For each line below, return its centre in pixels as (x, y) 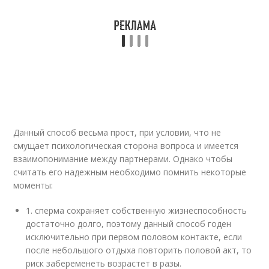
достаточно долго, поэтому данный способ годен (129, 224)
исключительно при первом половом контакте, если (134, 237)
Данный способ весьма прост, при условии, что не (117, 132)
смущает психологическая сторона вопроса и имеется (126, 146)
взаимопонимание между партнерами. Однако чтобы (123, 159)
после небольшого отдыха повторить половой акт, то (139, 250)
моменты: (33, 185)
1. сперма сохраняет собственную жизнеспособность (137, 210)
